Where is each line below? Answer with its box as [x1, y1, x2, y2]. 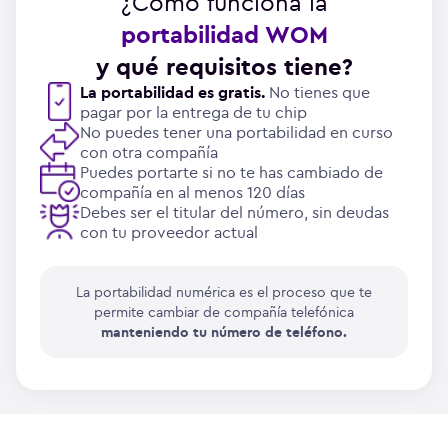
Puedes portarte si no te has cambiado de [80, 162, 383, 182]
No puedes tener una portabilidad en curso [80, 122, 393, 142]
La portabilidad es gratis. [80, 82, 265, 102]
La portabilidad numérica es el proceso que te [76, 283, 372, 301]
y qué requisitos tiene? [95, 51, 353, 81]
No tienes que [265, 82, 370, 102]
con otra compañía [80, 142, 218, 162]
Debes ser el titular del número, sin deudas [80, 202, 389, 222]
